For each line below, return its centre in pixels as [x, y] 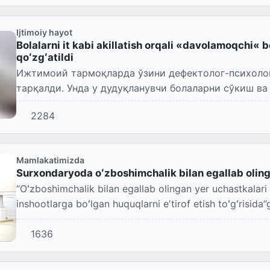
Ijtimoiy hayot [44, 32]
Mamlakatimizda [50, 160]
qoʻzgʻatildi [45, 57]
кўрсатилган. [47, 103]
